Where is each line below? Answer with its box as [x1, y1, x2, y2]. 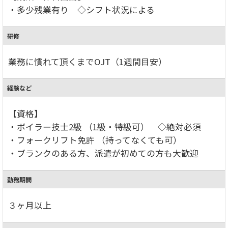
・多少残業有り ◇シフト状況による [8, 3, 155, 16]
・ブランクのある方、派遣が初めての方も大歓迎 [8, 147, 198, 159]
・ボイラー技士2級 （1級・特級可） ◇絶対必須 [8, 120, 201, 133]
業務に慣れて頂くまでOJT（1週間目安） [8, 55, 167, 68]
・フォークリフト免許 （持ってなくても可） [8, 133, 182, 146]
